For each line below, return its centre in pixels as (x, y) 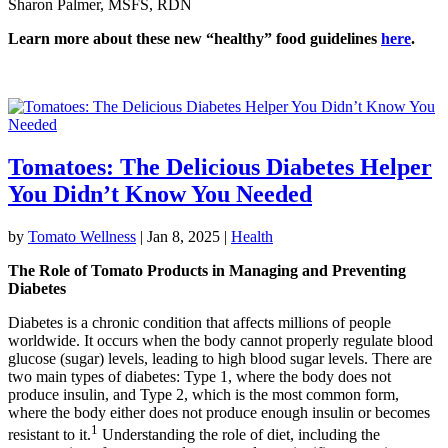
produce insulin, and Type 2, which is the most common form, (203, 395)
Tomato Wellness (82, 237)
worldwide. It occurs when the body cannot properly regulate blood (220, 341)
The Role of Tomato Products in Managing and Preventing (207, 271)
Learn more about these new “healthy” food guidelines (194, 39)
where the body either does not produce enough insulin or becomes (219, 413)
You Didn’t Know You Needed (160, 194)
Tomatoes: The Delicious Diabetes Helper (220, 167)
